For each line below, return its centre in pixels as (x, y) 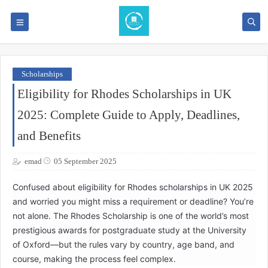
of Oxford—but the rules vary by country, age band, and (124, 244)
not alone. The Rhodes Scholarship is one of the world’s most (131, 215)
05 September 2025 (85, 161)
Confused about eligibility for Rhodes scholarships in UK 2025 (133, 187)
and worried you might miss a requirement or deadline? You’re (133, 201)
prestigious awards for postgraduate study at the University (130, 230)
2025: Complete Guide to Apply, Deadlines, (129, 115)
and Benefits (49, 136)
